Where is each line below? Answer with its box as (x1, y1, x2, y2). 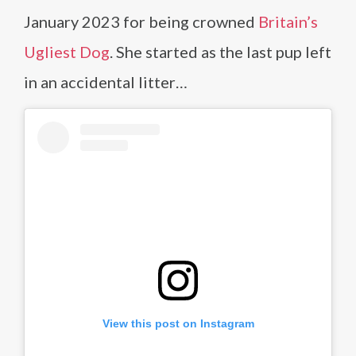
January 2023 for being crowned (24, 12, 258, 31)
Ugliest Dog (24, 42, 110, 61)
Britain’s (258, 12, 318, 31)
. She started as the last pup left (110, 42, 331, 61)
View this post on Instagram (102, 316, 254, 330)
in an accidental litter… (24, 72, 188, 91)
